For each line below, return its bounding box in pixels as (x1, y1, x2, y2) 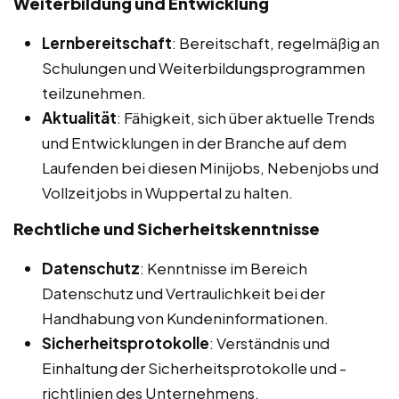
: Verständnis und (209, 332, 330, 353)
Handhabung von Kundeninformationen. (42, 307, 329, 328)
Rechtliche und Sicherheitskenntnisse (13, 217, 320, 239)
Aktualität (42, 107, 117, 127)
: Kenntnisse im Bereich (140, 257, 307, 278)
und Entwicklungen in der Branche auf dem (42, 132, 346, 152)
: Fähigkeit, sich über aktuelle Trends (117, 107, 375, 127)
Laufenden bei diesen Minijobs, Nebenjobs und (42, 157, 379, 177)
